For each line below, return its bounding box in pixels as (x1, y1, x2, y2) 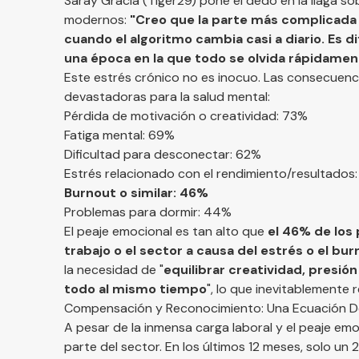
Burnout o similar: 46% (64, 184, 208, 201)
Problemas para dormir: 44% (64, 204, 232, 220)
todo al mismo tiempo (64, 280, 207, 297)
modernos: (64, 11, 130, 28)
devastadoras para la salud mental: (64, 88, 270, 105)
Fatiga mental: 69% (64, 127, 175, 143)
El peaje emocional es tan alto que (64, 223, 268, 240)
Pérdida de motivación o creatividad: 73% (64, 107, 308, 124)
